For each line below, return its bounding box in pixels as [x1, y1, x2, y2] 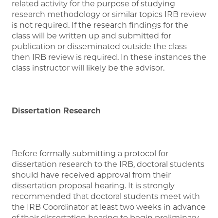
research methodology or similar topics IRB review [12, 9, 206, 19]
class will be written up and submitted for [12, 31, 171, 40]
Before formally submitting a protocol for [12, 148, 168, 158]
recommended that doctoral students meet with [12, 191, 200, 201]
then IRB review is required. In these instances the [12, 52, 206, 62]
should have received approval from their [12, 170, 171, 180]
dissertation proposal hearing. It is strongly [12, 181, 175, 190]
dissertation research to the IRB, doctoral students [12, 159, 204, 169]
